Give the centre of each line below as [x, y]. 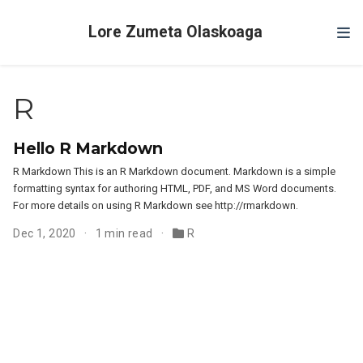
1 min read [126, 233]
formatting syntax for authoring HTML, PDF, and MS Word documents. [175, 188]
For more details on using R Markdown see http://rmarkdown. [156, 205]
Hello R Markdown [88, 148]
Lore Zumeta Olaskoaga [175, 32]
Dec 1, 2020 [46, 233]
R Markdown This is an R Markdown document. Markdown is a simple [175, 171]
